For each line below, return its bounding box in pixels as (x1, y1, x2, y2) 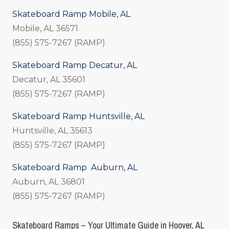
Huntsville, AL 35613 (12, 126, 93, 135)
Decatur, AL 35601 (12, 75, 85, 84)
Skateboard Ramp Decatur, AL (12, 60, 137, 70)
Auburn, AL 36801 (12, 177, 85, 187)
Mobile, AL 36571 (12, 24, 78, 33)
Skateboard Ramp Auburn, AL (12, 163, 138, 172)
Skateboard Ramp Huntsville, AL (12, 111, 145, 121)
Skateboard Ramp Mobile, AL (12, 9, 130, 19)
